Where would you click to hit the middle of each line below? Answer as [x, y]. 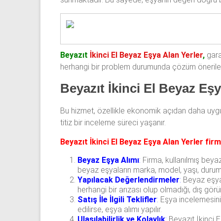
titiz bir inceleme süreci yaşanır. [113, 122]
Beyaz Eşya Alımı [108, 160]
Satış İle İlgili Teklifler [117, 199]
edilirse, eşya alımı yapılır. [120, 209]
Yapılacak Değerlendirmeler [129, 180]
